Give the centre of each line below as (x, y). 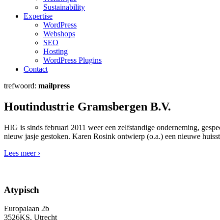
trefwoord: (21, 86)
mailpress (54, 86)
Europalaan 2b (27, 209)
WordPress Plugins (72, 60)
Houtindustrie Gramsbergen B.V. (87, 106)
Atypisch (22, 190)
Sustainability (64, 7)
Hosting (55, 51)
